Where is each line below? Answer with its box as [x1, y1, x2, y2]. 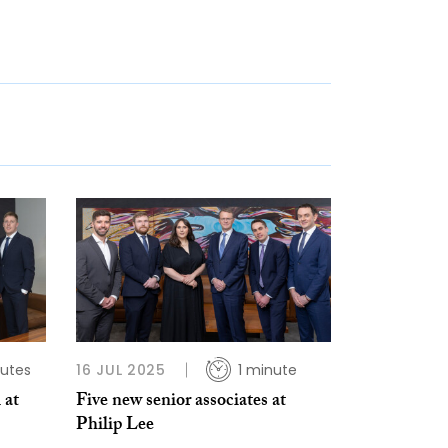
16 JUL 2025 [76, 359, 166, 380]
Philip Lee [76, 410, 154, 442]
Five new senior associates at [76, 386, 286, 418]
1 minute [237, 359, 297, 380]
